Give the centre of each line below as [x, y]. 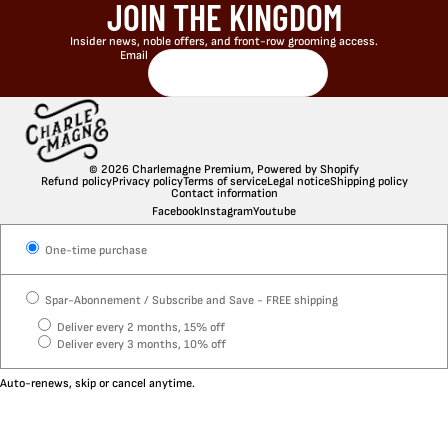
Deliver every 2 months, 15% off [140, 328]
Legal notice [298, 182]
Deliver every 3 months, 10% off [140, 345]
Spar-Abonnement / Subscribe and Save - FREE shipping [190, 301]
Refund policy [76, 182]
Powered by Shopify [308, 170]
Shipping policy [368, 182]
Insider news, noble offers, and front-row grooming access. [224, 41]
